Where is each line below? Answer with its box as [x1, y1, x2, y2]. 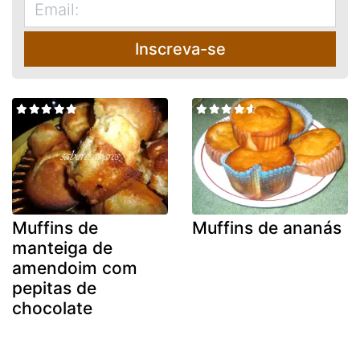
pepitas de [12, 278, 96, 299]
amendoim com [12, 258, 137, 279]
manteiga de [12, 238, 112, 259]
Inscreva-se [134, 39, 226, 59]
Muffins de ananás [192, 218, 342, 239]
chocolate [12, 298, 92, 319]
